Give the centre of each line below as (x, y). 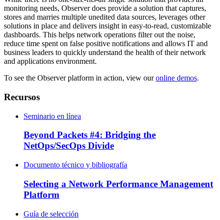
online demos (176, 78)
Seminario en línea (52, 116)
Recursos (22, 97)
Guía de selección (51, 214)
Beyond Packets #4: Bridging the (90, 135)
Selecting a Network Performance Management (118, 184)
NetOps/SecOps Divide (69, 146)
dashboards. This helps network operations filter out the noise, (100, 35)
